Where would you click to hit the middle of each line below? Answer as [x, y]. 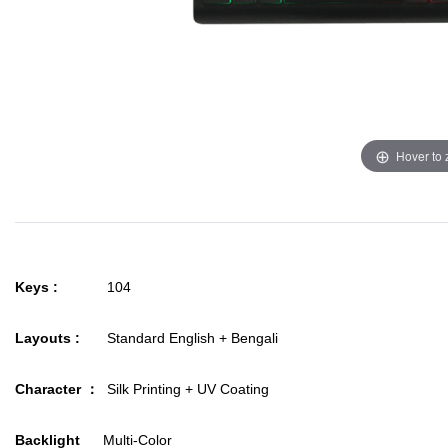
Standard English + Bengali [190, 338]
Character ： [59, 389]
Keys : [36, 287]
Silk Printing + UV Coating [186, 389]
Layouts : [47, 338]
